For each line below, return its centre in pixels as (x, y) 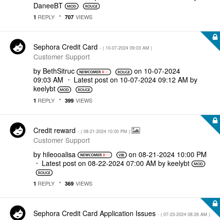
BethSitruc (59, 71)
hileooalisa (59, 154)
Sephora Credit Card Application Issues (96, 213)
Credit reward (55, 130)
